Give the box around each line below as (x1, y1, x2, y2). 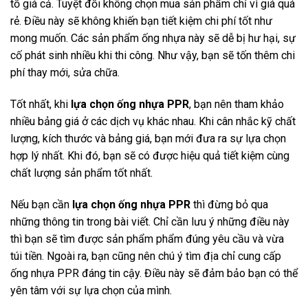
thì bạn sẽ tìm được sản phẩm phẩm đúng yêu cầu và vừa (10, 232, 284, 245)
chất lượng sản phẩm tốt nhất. (10, 166, 153, 179)
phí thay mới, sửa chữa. (10, 66, 120, 80)
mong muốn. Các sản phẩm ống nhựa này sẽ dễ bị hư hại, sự (10, 32, 296, 45)
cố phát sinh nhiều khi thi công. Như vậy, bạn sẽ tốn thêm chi (10, 49, 295, 63)
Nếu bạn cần (10, 197, 72, 211)
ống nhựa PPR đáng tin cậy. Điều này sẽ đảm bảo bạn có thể (10, 266, 298, 280)
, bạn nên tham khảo (189, 97, 284, 111)
